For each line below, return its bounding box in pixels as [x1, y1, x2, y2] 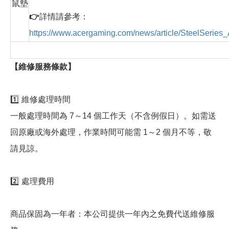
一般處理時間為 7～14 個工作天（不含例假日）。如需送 [10, 111, 216, 121]
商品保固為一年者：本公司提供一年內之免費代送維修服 [10, 210, 215, 219]
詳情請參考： [39, 12, 88, 21]
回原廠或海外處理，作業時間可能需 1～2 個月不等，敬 [10, 128, 212, 137]
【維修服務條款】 [10, 62, 76, 72]
